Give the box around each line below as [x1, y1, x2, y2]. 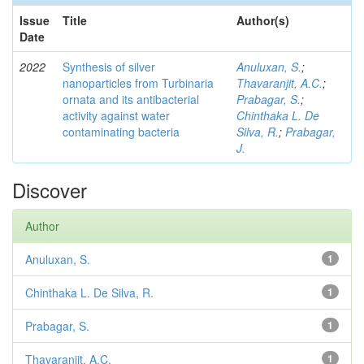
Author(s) [236, 12, 289, 29]
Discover [12, 175, 87, 205]
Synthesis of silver [63, 58, 155, 76]
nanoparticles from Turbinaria [63, 75, 214, 92]
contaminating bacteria [63, 123, 180, 141]
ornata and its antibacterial [63, 91, 199, 108]
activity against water [63, 107, 170, 124]
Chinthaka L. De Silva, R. [25, 284, 154, 301]
